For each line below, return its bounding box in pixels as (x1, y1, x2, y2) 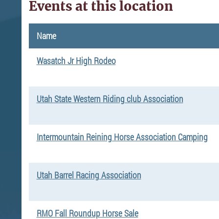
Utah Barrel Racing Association (36, 169, 141, 181)
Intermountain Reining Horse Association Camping (36, 131, 208, 143)
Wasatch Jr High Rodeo (36, 54, 116, 66)
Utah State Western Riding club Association (36, 92, 183, 105)
